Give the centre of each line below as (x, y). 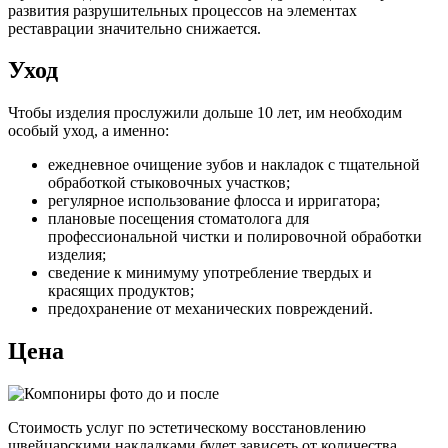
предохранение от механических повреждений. (210, 309)
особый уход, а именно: (88, 131)
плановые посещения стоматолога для (178, 219)
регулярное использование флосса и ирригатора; (214, 201)
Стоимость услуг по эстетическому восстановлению (187, 428)
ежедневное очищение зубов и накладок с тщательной (234, 165)
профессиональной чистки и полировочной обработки (235, 237)
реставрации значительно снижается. (134, 28)
